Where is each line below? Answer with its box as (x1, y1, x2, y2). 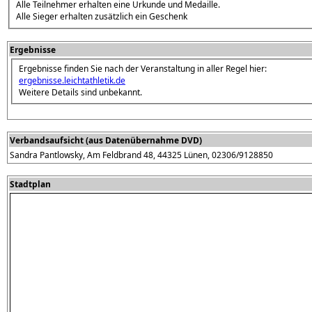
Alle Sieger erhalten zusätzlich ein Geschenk (16, 10, 187, 23)
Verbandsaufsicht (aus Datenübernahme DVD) (10, 134, 202, 146)
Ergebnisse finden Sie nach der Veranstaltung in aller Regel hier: (19, 62, 267, 75)
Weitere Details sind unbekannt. (19, 86, 142, 98)
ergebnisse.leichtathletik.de (19, 74, 125, 86)
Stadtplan (10, 178, 51, 190)
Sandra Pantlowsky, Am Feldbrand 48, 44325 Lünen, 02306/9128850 (10, 148, 273, 161)
